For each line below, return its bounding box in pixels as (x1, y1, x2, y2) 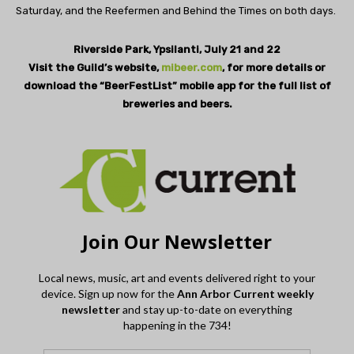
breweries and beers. (122, 98, 232, 111)
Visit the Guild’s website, (28, 62, 161, 74)
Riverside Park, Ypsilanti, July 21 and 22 (73, 43, 281, 56)
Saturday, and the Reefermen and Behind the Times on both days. (16, 5, 336, 17)
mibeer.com (161, 62, 222, 74)
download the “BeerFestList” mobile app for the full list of (23, 80, 331, 92)
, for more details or (222, 62, 326, 74)
